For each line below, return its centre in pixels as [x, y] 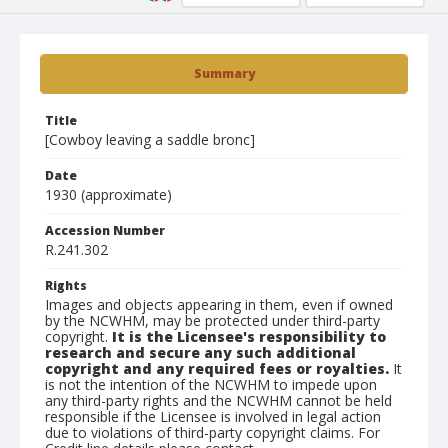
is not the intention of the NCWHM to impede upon [211, 384]
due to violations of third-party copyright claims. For [212, 432]
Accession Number [105, 230]
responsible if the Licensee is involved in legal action [213, 416]
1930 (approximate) [108, 194]
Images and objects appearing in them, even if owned [219, 304]
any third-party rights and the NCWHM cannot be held [218, 400]
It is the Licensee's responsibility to [249, 336]
